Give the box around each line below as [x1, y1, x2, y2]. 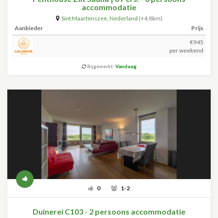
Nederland [109, 15, 138, 22]
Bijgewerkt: [86, 63, 115, 69]
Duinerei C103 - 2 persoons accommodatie [33, 207, 185, 216]
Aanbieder [15, 24, 43, 32]
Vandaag [115, 63, 137, 69]
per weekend [169, 47, 203, 54]
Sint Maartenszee [61, 15, 107, 22]
